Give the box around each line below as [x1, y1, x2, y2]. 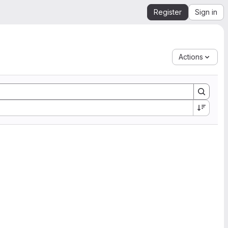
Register [154, 8, 182, 16]
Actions [179, 52, 203, 61]
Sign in [195, 8, 217, 16]
